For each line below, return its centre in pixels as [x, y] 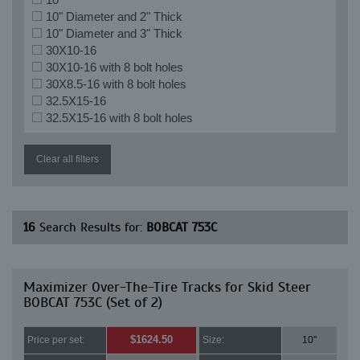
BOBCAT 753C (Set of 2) [93, 302]
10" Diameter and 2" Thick [114, 16]
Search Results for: [91, 227]
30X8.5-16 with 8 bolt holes [116, 84]
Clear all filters [67, 159]
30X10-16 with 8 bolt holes [115, 67]
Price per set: [56, 340]
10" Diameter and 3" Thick [114, 33]
